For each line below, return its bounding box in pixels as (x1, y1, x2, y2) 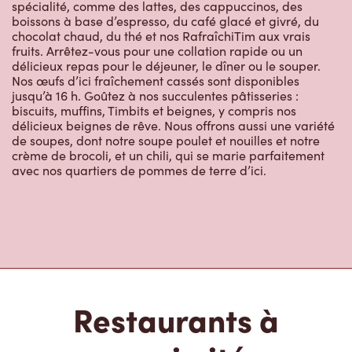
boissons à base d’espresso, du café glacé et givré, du (12, 13, 319, 30)
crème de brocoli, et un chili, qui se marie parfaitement (12, 147, 324, 164)
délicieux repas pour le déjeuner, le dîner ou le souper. (12, 57, 321, 75)
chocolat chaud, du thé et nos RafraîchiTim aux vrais (12, 27, 310, 45)
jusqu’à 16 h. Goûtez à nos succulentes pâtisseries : (12, 87, 299, 104)
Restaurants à (73, 297, 279, 341)
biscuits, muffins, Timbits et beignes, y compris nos (12, 102, 296, 119)
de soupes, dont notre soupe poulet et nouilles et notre (12, 132, 320, 149)
